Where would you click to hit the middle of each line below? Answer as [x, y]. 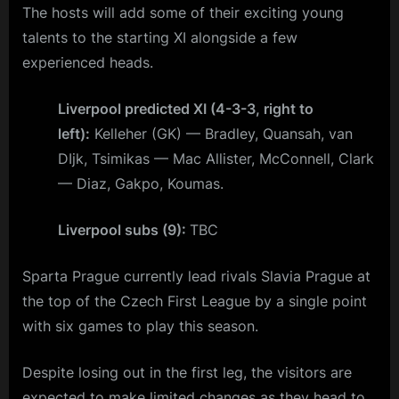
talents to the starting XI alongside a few [160, 38]
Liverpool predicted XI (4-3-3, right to [186, 109]
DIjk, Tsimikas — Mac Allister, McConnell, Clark [216, 159]
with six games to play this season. [140, 326]
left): [74, 134]
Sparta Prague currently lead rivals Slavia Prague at [196, 277]
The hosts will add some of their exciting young [183, 13]
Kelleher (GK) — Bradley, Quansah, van [221, 134]
